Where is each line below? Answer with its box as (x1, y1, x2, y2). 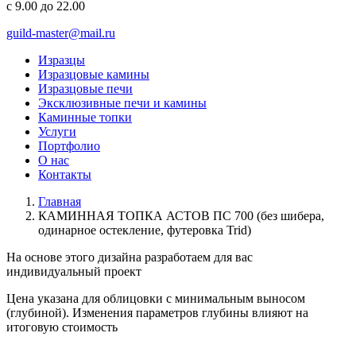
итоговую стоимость (6, 320, 118, 334)
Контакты (38, 168, 91, 181)
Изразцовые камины (38, 68, 149, 81)
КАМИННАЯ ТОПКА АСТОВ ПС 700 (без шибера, (38, 209, 324, 222)
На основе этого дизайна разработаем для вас (6, 250, 253, 264)
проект (101, 265, 141, 278)
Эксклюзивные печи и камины (38, 96, 207, 110)
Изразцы (38, 53, 85, 67)
